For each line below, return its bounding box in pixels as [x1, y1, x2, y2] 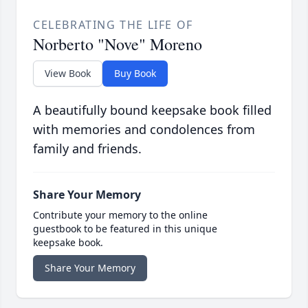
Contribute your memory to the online [33, 208, 208, 222]
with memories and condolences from [33, 121, 255, 138]
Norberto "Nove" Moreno [33, 33, 202, 56]
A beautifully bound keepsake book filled [33, 102, 272, 119]
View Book [45, 67, 91, 80]
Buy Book [114, 67, 156, 80]
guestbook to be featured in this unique [33, 222, 217, 236]
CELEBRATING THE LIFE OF [33, 17, 193, 33]
